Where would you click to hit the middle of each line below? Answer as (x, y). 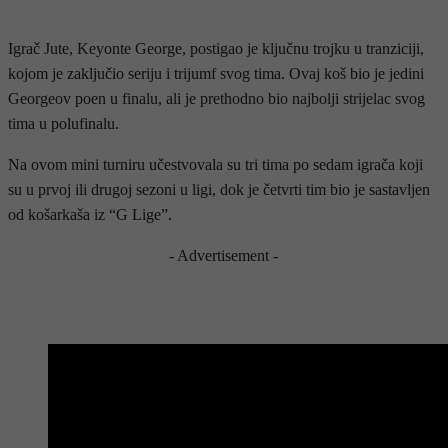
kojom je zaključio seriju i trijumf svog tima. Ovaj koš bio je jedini (216, 73)
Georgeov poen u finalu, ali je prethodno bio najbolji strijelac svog (216, 98)
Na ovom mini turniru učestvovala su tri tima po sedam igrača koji (215, 164)
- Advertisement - (223, 255)
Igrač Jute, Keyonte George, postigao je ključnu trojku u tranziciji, (216, 48)
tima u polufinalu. (63, 123)
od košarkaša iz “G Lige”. (90, 214)
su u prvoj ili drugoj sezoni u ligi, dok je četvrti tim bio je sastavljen (219, 189)
